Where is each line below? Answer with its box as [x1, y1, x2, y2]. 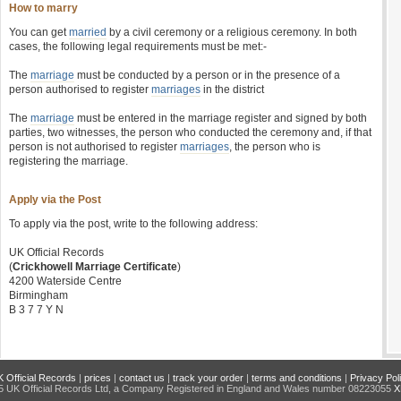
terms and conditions [251, 372, 342, 383]
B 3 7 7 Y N [9, 303, 64, 316]
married [69, 26, 107, 38]
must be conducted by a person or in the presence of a [74, 69, 340, 81]
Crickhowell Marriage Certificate [13, 260, 177, 273]
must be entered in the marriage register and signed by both [74, 112, 367, 124]
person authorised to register [9, 83, 151, 96]
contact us [118, 372, 165, 383]
